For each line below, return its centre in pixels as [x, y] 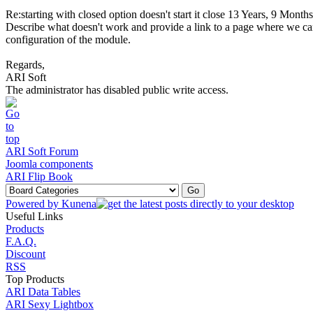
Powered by [34, 204]
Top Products [35, 279]
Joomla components [49, 164]
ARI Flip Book [39, 176]
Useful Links [34, 216]
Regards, [25, 65]
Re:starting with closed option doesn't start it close [117, 14]
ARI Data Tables [43, 292]
